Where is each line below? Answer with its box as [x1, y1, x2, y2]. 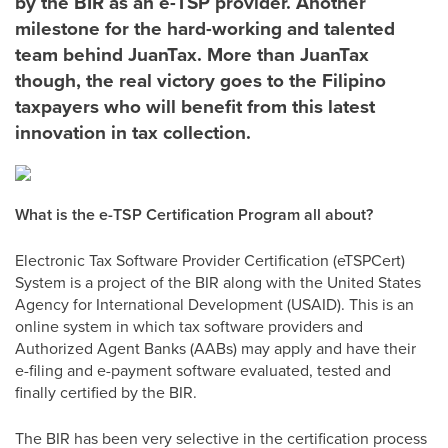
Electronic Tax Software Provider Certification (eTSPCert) [15, 249, 405, 271]
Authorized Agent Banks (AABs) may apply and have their [15, 337, 416, 359]
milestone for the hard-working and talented [15, 14, 395, 42]
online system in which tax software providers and [15, 315, 363, 337]
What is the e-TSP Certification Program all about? [15, 203, 373, 226]
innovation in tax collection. [15, 118, 251, 146]
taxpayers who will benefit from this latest [15, 92, 375, 120]
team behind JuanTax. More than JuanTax [15, 40, 369, 68]
